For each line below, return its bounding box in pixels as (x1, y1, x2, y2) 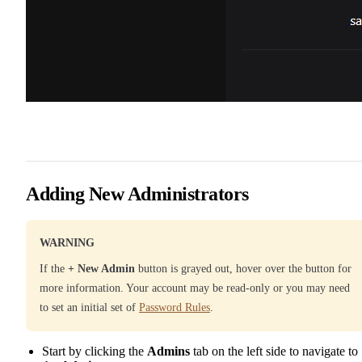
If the (40, 262, 68, 275)
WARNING (40, 236, 95, 249)
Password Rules (139, 301, 210, 314)
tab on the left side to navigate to (190, 343, 358, 358)
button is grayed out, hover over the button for (135, 262, 351, 275)
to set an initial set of (40, 301, 139, 314)
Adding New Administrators (26, 183, 249, 204)
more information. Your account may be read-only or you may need (40, 281, 350, 294)
